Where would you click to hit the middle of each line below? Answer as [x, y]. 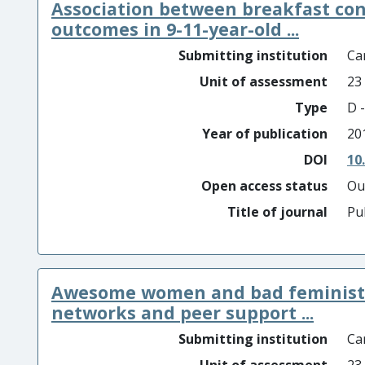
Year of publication [265, 134]
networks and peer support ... [182, 312]
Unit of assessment [264, 81]
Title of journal [277, 212]
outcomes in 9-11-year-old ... [175, 29]
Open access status [264, 186]
